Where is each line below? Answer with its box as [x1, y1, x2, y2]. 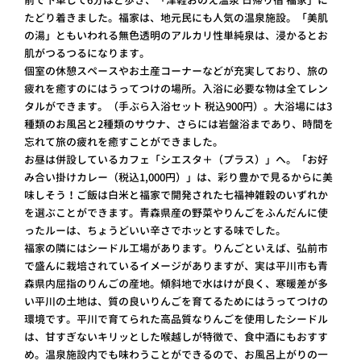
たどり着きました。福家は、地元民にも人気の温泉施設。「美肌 [23, 10, 328, 25]
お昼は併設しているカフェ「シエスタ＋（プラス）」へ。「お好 [23, 151, 328, 167]
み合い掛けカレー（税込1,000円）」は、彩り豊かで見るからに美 [23, 169, 333, 185]
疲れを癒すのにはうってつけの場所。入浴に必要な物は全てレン [23, 81, 328, 96]
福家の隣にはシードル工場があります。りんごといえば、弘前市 [23, 240, 328, 255]
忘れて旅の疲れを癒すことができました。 [23, 134, 223, 149]
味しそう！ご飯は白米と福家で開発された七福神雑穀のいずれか [23, 187, 328, 202]
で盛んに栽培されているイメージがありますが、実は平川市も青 [23, 258, 328, 273]
